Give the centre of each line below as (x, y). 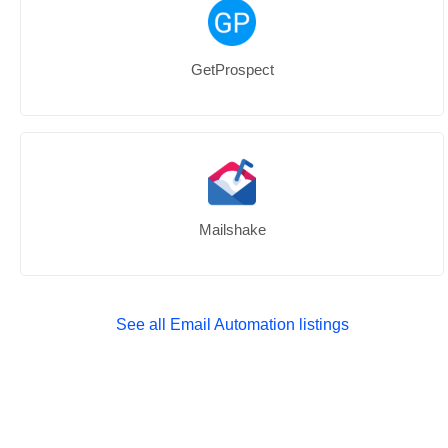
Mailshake (232, 229)
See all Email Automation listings (232, 324)
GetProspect (232, 69)
